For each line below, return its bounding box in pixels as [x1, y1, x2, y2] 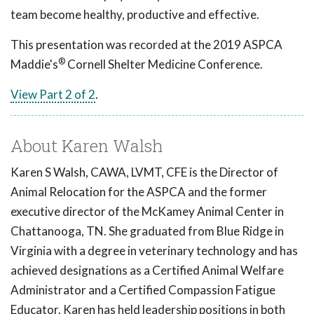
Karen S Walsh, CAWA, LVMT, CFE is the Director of [11, 165, 278, 180]
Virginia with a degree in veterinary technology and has [11, 243, 298, 259]
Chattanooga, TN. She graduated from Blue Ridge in [11, 224, 284, 239]
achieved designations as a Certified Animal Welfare [11, 263, 284, 278]
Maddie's [11, 57, 58, 72]
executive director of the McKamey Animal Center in [11, 204, 284, 219]
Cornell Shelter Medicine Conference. [65, 57, 263, 72]
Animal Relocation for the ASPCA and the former [11, 184, 267, 200]
